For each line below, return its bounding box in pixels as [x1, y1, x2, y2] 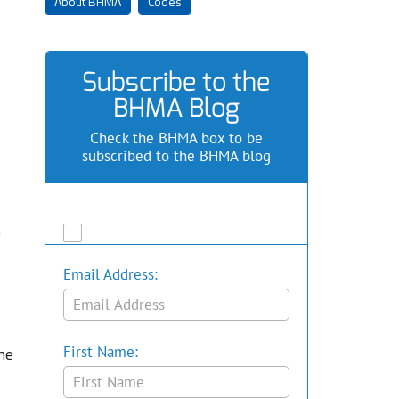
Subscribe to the [82, 65, 271, 99]
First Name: [62, 342, 138, 362]
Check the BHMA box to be [89, 128, 263, 148]
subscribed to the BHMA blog [81, 146, 271, 166]
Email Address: [62, 265, 158, 284]
